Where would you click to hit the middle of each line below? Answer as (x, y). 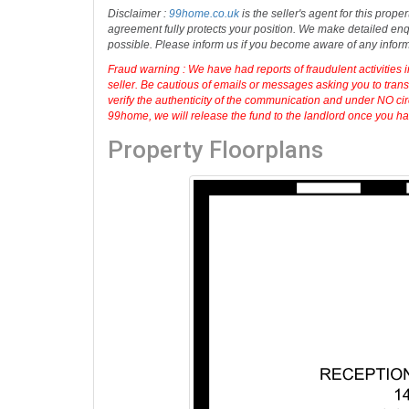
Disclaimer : (138, 83)
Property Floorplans (215, 220)
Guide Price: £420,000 (184, 24)
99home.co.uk (204, 83)
